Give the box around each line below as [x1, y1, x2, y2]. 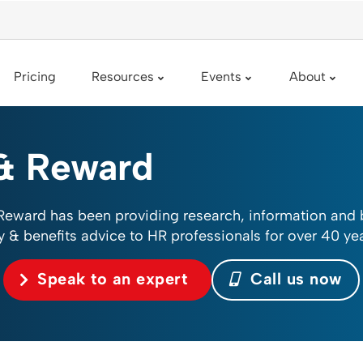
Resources [91, 68, 154, 84]
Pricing [13, 68, 56, 84]
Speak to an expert [37, 269, 188, 288]
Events [201, 68, 242, 84]
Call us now [245, 269, 342, 288]
